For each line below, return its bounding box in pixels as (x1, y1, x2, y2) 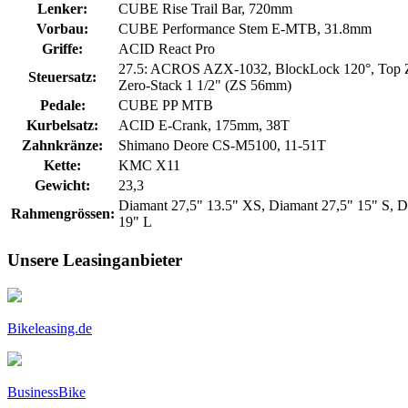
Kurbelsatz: (26, 117, 98, 134)
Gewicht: (35, 178, 90, 194)
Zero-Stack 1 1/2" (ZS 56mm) (118, 77, 291, 94)
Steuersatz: (28, 69, 97, 86)
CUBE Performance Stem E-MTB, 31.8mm (118, 21, 372, 37)
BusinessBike (7, 383, 86, 400)
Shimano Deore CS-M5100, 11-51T (118, 138, 326, 154)
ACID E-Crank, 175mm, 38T (118, 117, 290, 134)
